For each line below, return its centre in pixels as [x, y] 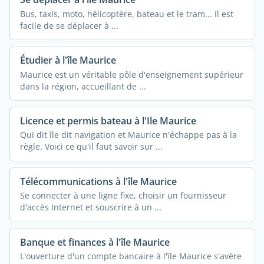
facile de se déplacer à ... [69, 25]
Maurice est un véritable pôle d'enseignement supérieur [131, 74]
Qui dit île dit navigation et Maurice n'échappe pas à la [128, 135]
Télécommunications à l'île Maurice [98, 182]
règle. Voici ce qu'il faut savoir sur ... [91, 147]
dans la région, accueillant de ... [83, 86]
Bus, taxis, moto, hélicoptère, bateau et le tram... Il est [126, 14]
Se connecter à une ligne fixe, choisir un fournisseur [123, 196]
